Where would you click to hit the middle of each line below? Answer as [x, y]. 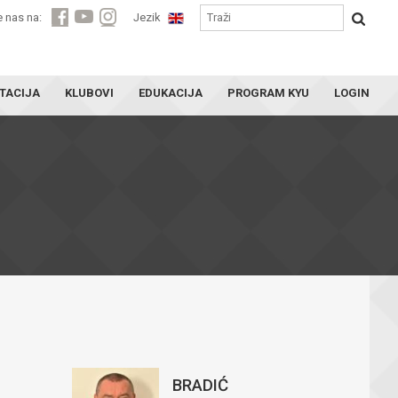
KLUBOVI [89, 93]
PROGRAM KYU [268, 93]
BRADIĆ [200, 386]
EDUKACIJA [171, 93]
